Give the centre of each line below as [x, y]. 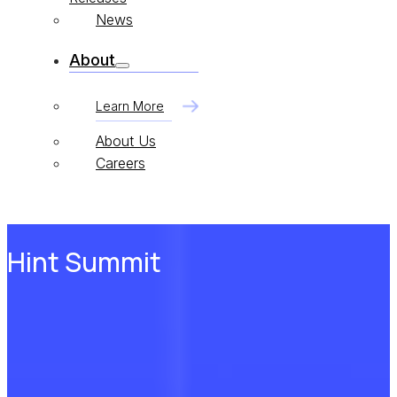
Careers [121, 163]
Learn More [130, 106]
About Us [126, 141]
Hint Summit [84, 261]
